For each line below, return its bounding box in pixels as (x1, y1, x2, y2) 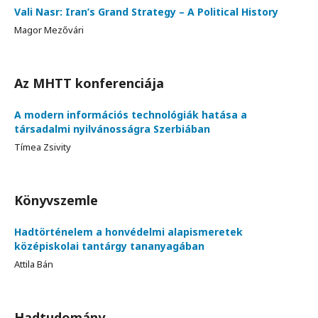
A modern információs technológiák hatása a (14, 107, 247, 121)
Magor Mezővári (14, 23, 84, 36)
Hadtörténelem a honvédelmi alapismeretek (14, 224, 243, 238)
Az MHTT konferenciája (14, 74, 164, 92)
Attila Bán (14, 257, 53, 270)
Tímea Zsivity (14, 140, 71, 153)
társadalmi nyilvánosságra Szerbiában (14, 121, 210, 136)
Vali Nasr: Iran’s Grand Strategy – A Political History (14, 4, 278, 18)
